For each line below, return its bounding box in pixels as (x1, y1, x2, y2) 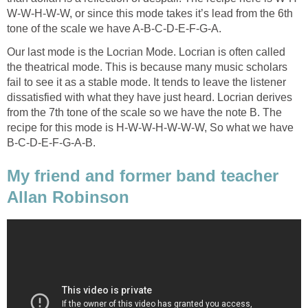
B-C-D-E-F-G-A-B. (7, 137, 96, 149)
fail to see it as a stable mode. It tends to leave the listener (7, 76, 286, 89)
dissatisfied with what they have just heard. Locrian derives (7, 91, 292, 104)
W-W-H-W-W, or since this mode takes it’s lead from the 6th (7, 8, 293, 20)
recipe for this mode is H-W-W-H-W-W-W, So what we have (7, 122, 294, 134)
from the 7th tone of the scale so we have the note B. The (7, 107, 282, 119)
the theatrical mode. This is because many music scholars (7, 61, 287, 74)
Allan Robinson (7, 187, 129, 206)
